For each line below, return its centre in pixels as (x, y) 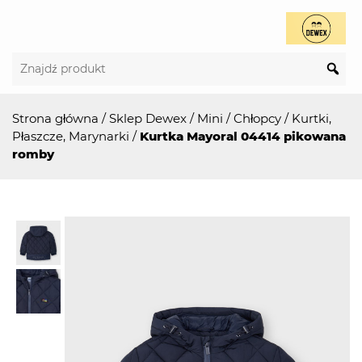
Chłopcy (257, 118)
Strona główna (55, 118)
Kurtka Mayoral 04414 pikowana (243, 136)
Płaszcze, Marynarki (71, 136)
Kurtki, (311, 118)
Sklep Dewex (148, 118)
